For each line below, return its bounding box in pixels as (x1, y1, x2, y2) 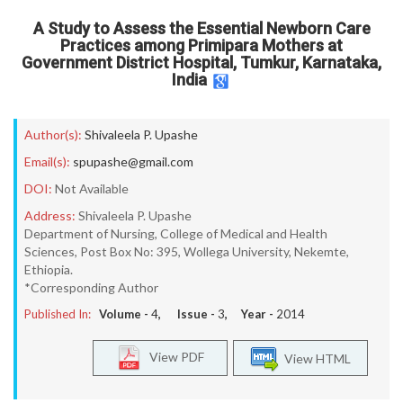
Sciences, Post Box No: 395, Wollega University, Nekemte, (24, 244, 349, 259)
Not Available (55, 181, 129, 196)
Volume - (99, 307, 151, 321)
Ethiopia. (24, 262, 73, 277)
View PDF (141, 348, 204, 364)
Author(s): (24, 127, 82, 142)
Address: (24, 208, 76, 223)
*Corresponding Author (24, 280, 158, 295)
